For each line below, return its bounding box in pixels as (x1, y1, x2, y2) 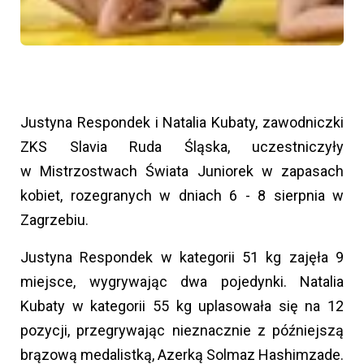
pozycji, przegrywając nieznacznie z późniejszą (20, 322, 344, 340)
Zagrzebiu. (20, 211, 89, 229)
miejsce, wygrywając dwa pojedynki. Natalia (20, 273, 344, 291)
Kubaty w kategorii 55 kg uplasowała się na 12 (20, 297, 344, 315)
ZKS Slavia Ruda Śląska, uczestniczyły (20, 138, 344, 156)
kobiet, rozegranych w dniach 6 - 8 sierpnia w (20, 187, 344, 205)
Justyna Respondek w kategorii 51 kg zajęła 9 (20, 249, 344, 266)
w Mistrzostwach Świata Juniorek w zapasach (20, 162, 344, 180)
